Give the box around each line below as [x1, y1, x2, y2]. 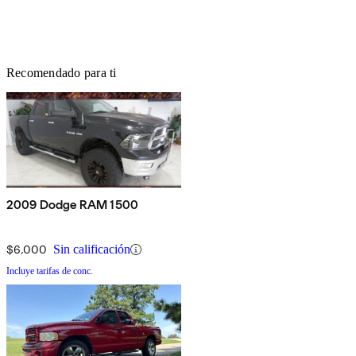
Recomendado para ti [6, 66, 117, 80]
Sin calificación [53, 242, 130, 257]
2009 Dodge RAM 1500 [6, 197, 139, 213]
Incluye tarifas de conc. [6, 265, 93, 277]
